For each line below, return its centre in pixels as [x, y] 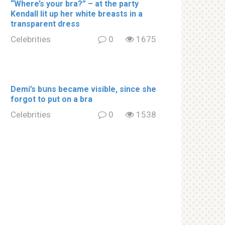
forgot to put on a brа [51, 99]
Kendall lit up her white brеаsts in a [77, 14]
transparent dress [45, 24]
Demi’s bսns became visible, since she [83, 89]
